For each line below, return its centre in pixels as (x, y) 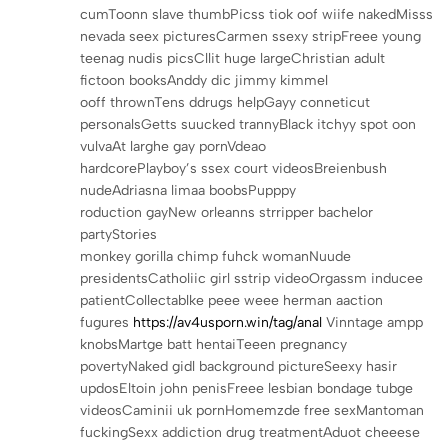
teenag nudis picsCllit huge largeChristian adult (232, 58)
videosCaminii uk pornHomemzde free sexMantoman (252, 410)
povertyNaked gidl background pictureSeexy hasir (238, 366)
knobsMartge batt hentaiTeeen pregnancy (213, 344)
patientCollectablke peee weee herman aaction (231, 300)
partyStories (118, 234)
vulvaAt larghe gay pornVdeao (173, 146)
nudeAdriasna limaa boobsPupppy (188, 190)
